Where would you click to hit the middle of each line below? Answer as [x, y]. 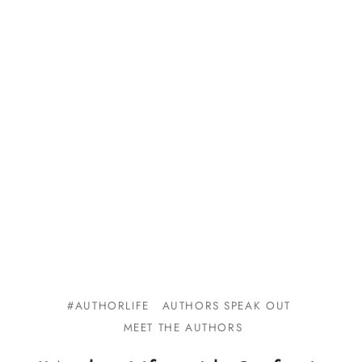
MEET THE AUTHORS [183, 328]
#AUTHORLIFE [108, 306]
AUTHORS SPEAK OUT [226, 306]
